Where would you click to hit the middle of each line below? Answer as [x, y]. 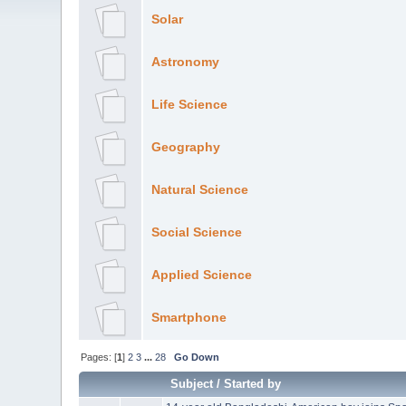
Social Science [196, 232]
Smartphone [188, 317]
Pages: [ [99, 358]
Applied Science [201, 275]
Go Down [197, 358]
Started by [253, 384]
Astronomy [185, 62]
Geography [185, 147]
